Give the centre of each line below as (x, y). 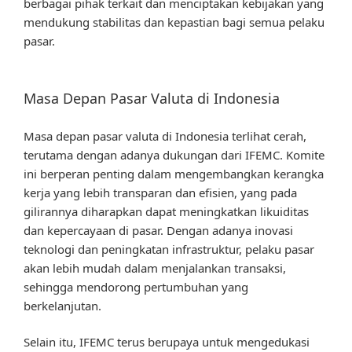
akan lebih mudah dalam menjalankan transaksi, (155, 268)
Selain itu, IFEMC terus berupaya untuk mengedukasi (167, 342)
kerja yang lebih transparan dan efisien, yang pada (160, 192)
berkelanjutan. (62, 305)
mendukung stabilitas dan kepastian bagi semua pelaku (174, 22)
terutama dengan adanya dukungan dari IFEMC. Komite (174, 154)
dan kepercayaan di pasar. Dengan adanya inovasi (158, 230)
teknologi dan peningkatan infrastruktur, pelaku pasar (169, 249)
